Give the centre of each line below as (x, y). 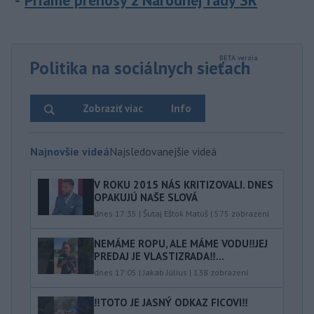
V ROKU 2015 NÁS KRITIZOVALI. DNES (184, 185)
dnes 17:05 (115, 272)
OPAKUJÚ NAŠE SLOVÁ (146, 197)
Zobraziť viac (113, 108)
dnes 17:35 (115, 213)
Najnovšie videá (70, 151)
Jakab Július (165, 272)
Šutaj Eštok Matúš (176, 213)
